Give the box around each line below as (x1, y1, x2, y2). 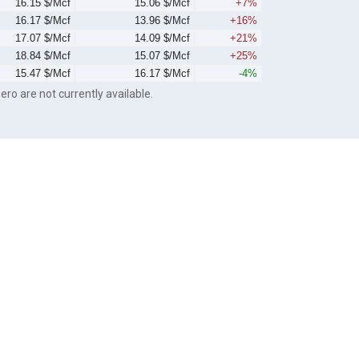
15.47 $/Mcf (15, 67, 71, 80)
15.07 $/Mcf (135, 50, 191, 63)
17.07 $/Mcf (15, 32, 71, 45)
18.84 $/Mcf (15, 50, 71, 63)
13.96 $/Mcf (135, 14, 191, 27)
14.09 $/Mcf (135, 32, 191, 45)
